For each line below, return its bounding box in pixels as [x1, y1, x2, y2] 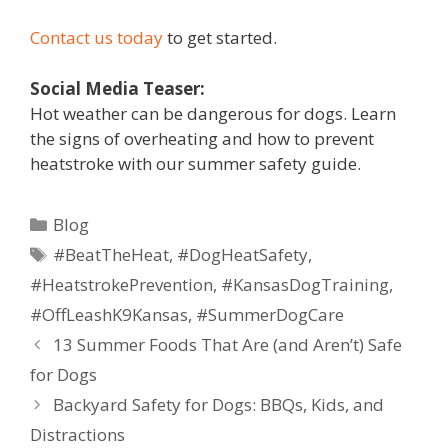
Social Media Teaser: [30, 76, 205, 100]
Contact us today [30, 26, 163, 50]
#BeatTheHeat [53, 242, 170, 266]
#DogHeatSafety [177, 242, 309, 266]
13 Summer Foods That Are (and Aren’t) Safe [53, 332, 403, 356]
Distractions [30, 422, 125, 446]
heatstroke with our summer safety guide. [30, 151, 365, 175]
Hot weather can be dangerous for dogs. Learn [30, 101, 396, 125]
